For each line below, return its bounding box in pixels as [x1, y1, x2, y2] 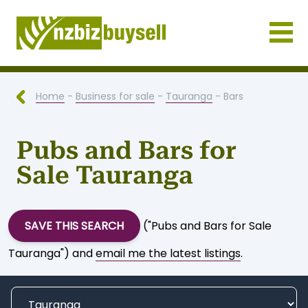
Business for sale [76, 89, 155, 103]
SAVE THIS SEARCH [25, 218, 124, 234]
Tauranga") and [8, 245, 96, 261]
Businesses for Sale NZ [16, 66, 135, 82]
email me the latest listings [96, 245, 241, 261]
